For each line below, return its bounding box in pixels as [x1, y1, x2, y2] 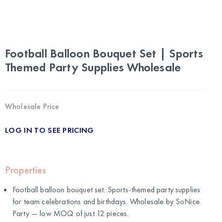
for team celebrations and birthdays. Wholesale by [12, 196, 176, 207]
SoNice [175, 196, 200, 207]
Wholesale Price [5, 101, 59, 112]
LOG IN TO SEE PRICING [5, 125, 94, 136]
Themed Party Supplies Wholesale [5, 59, 181, 75]
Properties [5, 164, 46, 177]
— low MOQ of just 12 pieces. [29, 208, 129, 219]
